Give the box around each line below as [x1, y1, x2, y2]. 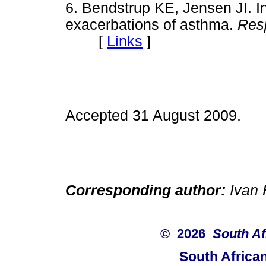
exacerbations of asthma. [65, 16, 237, 33]
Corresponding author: [65, 182, 226, 198]
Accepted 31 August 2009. [65, 107, 241, 124]
